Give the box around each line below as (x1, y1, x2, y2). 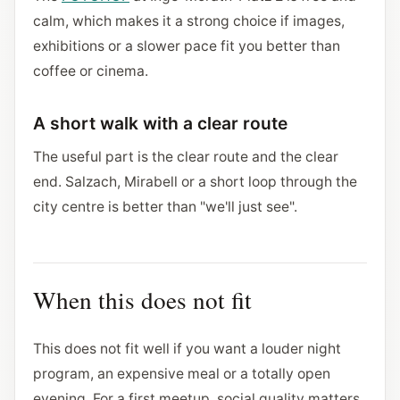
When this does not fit (33, 283, 252, 316)
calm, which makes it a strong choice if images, (33, 12, 345, 29)
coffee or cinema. (33, 62, 148, 79)
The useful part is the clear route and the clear (33, 148, 338, 165)
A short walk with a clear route (33, 112, 287, 134)
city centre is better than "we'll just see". (33, 198, 297, 215)
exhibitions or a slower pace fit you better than (33, 37, 340, 54)
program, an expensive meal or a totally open (33, 365, 330, 382)
